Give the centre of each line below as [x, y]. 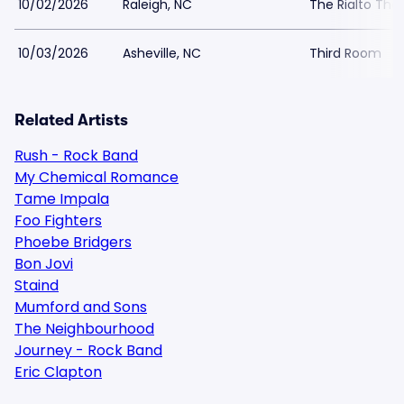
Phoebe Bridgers [73, 242]
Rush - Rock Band [76, 156]
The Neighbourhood [84, 329]
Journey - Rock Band [88, 350]
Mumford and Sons [81, 307]
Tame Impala [62, 199]
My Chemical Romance [96, 177]
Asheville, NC [162, 53]
